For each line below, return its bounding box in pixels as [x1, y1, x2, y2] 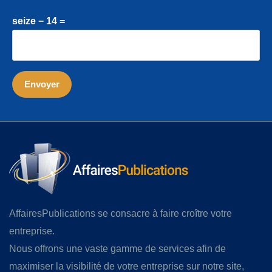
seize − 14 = [12, 16, 65, 27]
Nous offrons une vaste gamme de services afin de [9, 243, 226, 254]
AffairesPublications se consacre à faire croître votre [9, 208, 232, 219]
